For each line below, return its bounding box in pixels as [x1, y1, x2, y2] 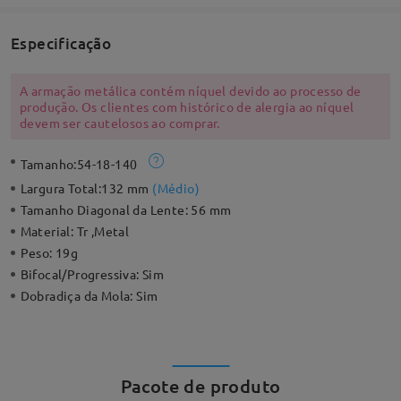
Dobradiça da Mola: [20, 287, 137, 304]
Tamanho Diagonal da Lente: [20, 201, 192, 218]
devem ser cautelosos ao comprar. [19, 115, 220, 132]
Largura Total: [20, 180, 102, 197]
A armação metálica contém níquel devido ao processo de [19, 82, 362, 99]
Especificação [10, 32, 112, 54]
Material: [20, 223, 77, 240]
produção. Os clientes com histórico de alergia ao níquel [19, 98, 354, 115]
